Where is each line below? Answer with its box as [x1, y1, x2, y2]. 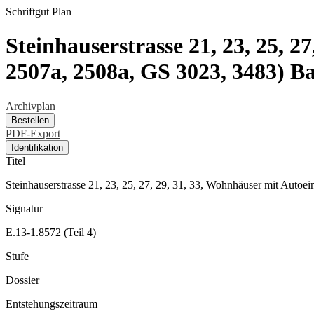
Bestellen [11, 114, 49, 125]
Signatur [6, 202, 43, 214]
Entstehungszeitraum [6, 297, 97, 310]
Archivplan [6, 100, 55, 112]
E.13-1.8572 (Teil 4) [6, 226, 96, 238]
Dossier [6, 273, 39, 286]
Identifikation [11, 142, 63, 153]
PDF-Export [6, 127, 60, 139]
